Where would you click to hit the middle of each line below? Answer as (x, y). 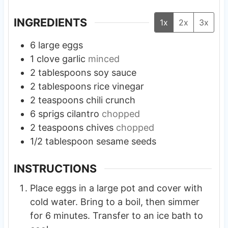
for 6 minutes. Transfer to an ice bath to (116, 215)
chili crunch (110, 100)
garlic (74, 59)
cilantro (83, 114)
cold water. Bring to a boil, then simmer (115, 202)
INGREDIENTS (50, 23)
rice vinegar (119, 87)
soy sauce (115, 73)
